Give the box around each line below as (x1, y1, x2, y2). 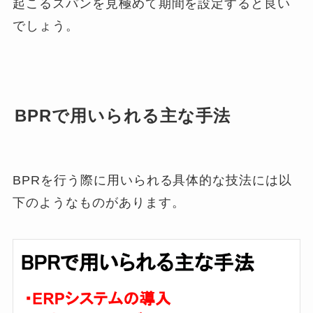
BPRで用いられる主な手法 (15, 106, 231, 126)
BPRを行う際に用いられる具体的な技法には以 (13, 173, 293, 188)
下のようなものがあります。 (13, 196, 185, 210)
